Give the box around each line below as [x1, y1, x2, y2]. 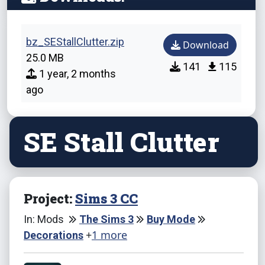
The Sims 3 [79, 213, 134, 226]
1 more [92, 228, 127, 243]
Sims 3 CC [75, 190, 138, 208]
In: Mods [24, 213, 66, 226]
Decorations [24, 229, 83, 242]
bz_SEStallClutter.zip [26, 35, 124, 49]
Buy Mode [147, 213, 195, 226]
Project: [24, 190, 75, 208]
